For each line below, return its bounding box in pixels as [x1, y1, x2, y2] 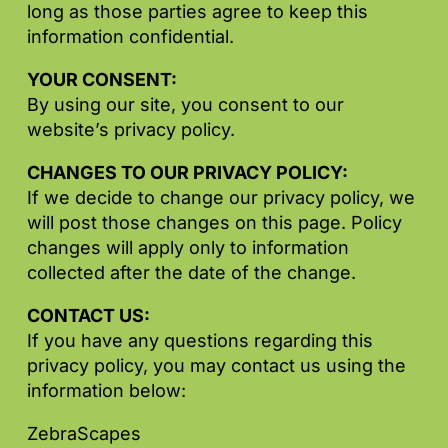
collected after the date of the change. [27, 262, 356, 284]
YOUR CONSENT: [27, 69, 177, 91]
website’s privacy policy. [27, 119, 235, 141]
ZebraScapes [27, 423, 141, 445]
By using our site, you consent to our [27, 94, 344, 116]
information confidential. [27, 26, 234, 48]
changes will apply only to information [27, 237, 349, 259]
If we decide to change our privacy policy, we [27, 187, 415, 209]
